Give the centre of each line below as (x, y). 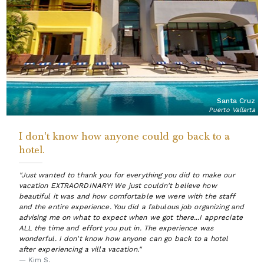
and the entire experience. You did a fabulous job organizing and (131, 207)
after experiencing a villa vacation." (80, 249)
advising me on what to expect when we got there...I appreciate (131, 217)
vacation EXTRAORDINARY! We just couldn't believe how (118, 185)
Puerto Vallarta (232, 110)
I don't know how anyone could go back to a (124, 136)
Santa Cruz (236, 100)
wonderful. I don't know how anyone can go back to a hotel (123, 238)
